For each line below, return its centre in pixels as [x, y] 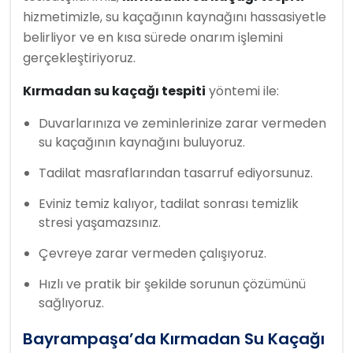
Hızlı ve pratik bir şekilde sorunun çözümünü [172, 284]
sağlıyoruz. [71, 303]
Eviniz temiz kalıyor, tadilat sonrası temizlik [169, 204]
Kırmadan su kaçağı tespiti [114, 91]
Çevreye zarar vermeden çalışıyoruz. [152, 253]
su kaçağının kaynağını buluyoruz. [142, 142]
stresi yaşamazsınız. [100, 223]
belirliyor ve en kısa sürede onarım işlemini [153, 37]
